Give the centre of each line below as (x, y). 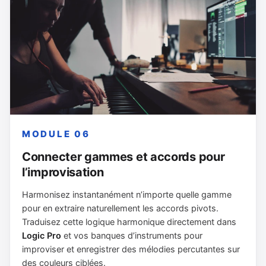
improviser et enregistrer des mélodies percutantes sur (131, 249)
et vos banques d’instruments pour (132, 235)
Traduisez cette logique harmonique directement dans (129, 222)
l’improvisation (63, 172)
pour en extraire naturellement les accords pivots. (120, 208)
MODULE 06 (56, 134)
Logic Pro (42, 235)
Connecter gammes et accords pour (123, 156)
